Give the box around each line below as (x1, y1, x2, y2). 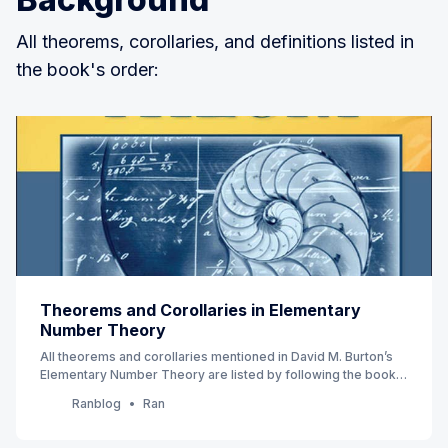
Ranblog (72, 395, 121, 411)
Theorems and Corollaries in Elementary (40, 299, 361, 320)
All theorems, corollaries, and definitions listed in (16, 30, 414, 52)
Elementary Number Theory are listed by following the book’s (40, 366, 405, 382)
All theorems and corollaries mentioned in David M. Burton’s (40, 348, 393, 364)
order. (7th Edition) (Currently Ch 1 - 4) (40, 384, 262, 400)
